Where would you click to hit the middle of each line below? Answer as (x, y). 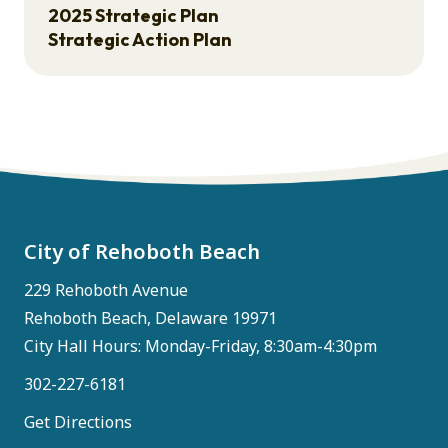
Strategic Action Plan (140, 39)
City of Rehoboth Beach (142, 251)
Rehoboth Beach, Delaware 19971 (150, 318)
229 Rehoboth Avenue (106, 290)
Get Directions (78, 422)
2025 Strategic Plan (133, 15)
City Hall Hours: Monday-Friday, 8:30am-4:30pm (200, 346)
